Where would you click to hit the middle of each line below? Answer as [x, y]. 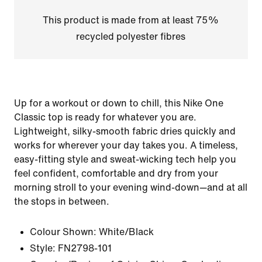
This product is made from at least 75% [131, 20]
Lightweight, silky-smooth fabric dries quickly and [125, 131]
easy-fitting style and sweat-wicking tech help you [125, 159]
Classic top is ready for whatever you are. [105, 117]
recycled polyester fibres [131, 37]
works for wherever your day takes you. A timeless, [126, 145]
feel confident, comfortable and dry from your [116, 173]
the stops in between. [62, 201]
